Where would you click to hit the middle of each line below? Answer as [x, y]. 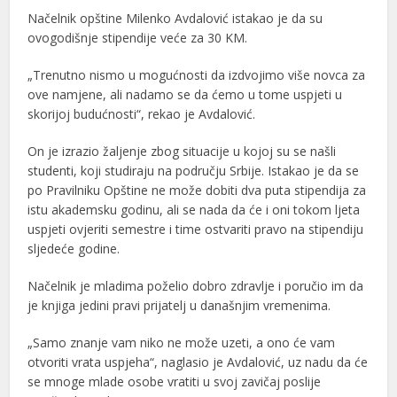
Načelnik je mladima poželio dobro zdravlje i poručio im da [196, 285]
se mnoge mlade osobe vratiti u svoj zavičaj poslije [175, 381]
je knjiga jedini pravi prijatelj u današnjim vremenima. [179, 305]
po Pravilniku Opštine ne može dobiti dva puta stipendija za [197, 190]
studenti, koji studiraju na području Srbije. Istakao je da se [194, 170]
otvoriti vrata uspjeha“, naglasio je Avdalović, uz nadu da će [198, 362]
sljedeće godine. [74, 248]
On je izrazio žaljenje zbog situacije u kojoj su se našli [182, 151]
